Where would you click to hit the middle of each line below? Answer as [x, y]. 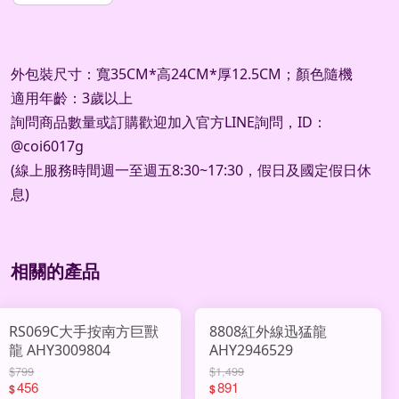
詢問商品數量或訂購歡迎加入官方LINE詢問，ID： [169, 122]
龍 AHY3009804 [60, 350]
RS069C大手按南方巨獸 [84, 331]
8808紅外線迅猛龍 [269, 331]
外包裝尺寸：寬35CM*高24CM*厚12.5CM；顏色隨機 [182, 74]
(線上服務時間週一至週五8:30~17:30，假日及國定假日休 [191, 171]
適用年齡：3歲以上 [72, 98]
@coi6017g [47, 147]
